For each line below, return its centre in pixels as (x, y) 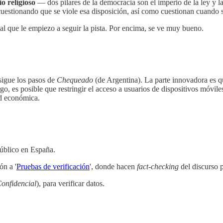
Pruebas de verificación (53, 167)
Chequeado (75, 80)
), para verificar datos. (70, 184)
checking (165, 167)
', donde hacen (113, 167)
